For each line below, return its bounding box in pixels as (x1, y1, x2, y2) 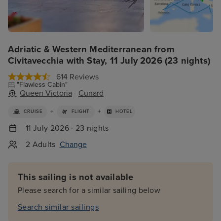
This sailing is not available (18, 172, 134, 183)
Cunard (78, 88, 104, 98)
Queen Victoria (20, 88, 72, 98)
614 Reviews (56, 72, 99, 82)
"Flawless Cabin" (17, 80, 68, 89)
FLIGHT (72, 109, 90, 115)
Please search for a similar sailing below (18, 185, 161, 196)
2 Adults (26, 139, 56, 149)
